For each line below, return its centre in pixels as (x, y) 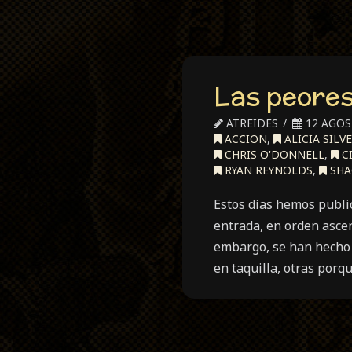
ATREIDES (251, 123)
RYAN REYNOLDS (267, 170)
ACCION (244, 139)
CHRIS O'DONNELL (273, 154)
